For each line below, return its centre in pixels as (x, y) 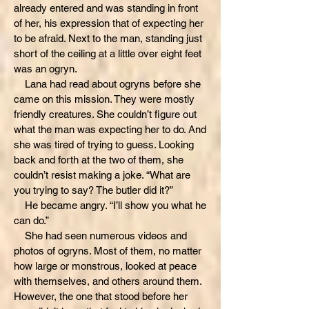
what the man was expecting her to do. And (110, 129)
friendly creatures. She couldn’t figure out (105, 114)
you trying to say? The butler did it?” (93, 190)
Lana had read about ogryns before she (107, 84)
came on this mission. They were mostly (104, 99)
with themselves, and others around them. (108, 281)
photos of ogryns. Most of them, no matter (108, 251)
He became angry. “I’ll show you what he (110, 205)
